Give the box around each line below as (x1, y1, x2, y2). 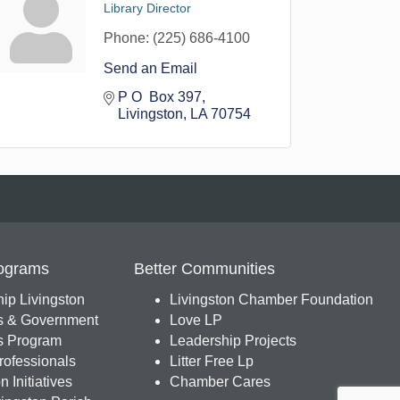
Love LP (169, 312, 222, 328)
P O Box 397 (118, 89, 203, 104)
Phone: (104, 30, 150, 46)
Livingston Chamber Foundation (169, 292, 373, 307)
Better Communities (133, 260, 275, 278)
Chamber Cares (169, 374, 271, 389)
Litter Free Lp (169, 354, 254, 369)
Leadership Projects (169, 333, 296, 348)
